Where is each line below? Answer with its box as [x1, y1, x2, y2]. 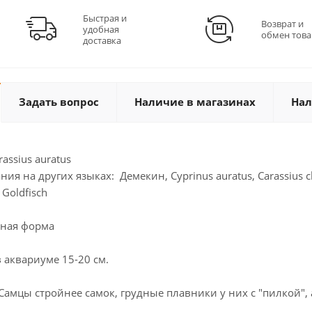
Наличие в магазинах [134, 95, 256, 109]
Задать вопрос [19, 95, 99, 109]
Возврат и [261, 17, 304, 30]
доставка [83, 34, 121, 47]
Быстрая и [83, 12, 127, 24]
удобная [83, 23, 119, 36]
